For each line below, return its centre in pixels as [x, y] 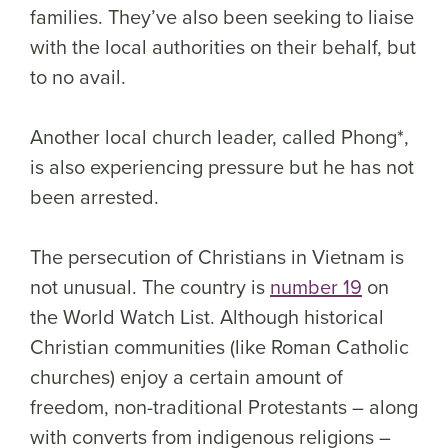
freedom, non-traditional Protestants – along [224, 407]
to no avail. [80, 77]
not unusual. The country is [150, 287]
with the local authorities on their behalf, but [223, 47]
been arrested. [97, 197]
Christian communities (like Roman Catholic [219, 347]
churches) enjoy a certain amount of [186, 377]
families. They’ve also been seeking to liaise [222, 17]
